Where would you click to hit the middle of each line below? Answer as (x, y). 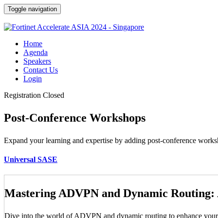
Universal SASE (31, 160)
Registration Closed (34, 95)
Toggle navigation (32, 9)
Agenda (36, 52)
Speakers (37, 61)
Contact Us (41, 70)
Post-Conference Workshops (75, 118)
